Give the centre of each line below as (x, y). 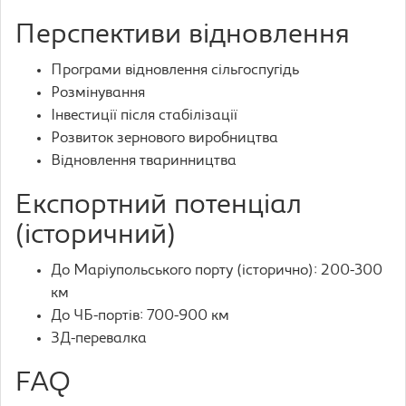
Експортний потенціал (158, 206)
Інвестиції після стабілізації (144, 116)
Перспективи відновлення (182, 36)
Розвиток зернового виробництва (164, 139)
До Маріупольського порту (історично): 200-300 (217, 271)
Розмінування (98, 93)
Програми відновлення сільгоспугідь (175, 71)
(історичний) (96, 236)
